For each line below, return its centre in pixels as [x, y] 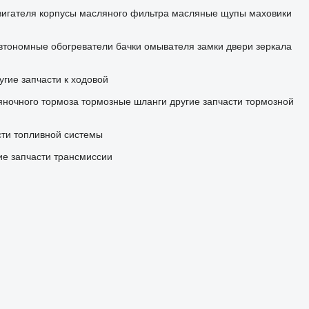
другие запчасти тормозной [231, 102]
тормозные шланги [124, 102]
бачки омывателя [155, 47]
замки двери [225, 47]
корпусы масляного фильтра [104, 13]
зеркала [273, 47]
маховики [270, 13]
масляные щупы [209, 13]
